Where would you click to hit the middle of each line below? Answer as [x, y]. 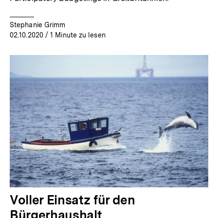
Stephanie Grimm [38, 25]
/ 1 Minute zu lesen [74, 35]
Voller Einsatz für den [73, 200]
